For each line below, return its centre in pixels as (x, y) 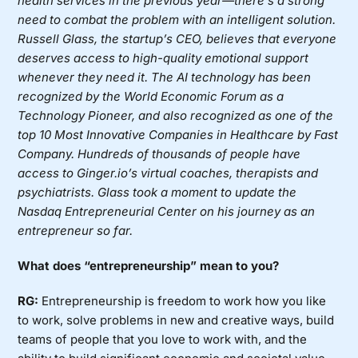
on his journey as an (256, 211)
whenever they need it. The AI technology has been (165, 77)
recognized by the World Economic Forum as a (151, 96)
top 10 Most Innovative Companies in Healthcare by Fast (178, 134)
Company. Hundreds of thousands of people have (159, 153)
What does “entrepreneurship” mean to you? (149, 265)
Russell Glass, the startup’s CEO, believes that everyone (177, 38)
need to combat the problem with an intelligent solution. (177, 19)
